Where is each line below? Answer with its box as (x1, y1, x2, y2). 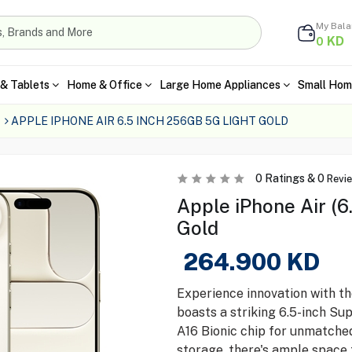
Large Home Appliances (159, 78, 280, 91)
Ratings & (262, 172, 317, 185)
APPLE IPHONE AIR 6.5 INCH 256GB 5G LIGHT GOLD (10, 115, 288, 127)
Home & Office (66, 78, 142, 91)
